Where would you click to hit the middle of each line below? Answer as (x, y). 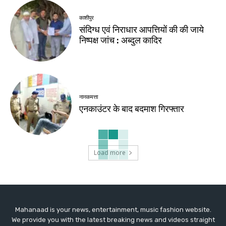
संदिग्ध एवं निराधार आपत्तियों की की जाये (142, 30)
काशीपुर (87, 18)
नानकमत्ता (89, 97)
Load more (109, 153)
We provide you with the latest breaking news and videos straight (113, 220)
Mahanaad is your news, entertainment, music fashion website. (113, 210)
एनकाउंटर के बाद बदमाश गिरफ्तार (132, 109)
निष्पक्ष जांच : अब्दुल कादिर (121, 41)
